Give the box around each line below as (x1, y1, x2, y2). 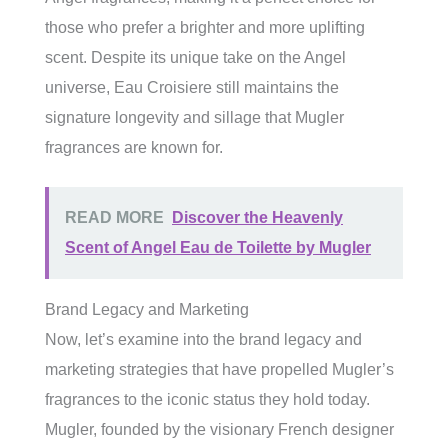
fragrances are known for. (45, 139, 223, 156)
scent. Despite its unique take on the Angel (45, 49, 346, 66)
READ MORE (65, 209, 164, 226)
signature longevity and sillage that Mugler (45, 109, 344, 126)
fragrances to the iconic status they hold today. (45, 391, 370, 408)
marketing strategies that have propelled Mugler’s (45, 361, 394, 378)
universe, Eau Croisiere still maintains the (45, 79, 339, 96)
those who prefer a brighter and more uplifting (45, 19, 365, 36)
